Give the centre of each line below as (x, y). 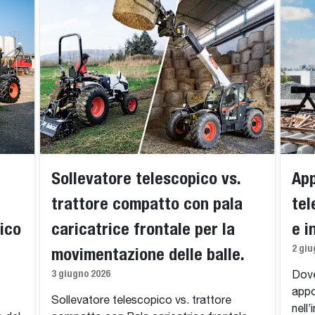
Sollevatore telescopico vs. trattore (141, 301)
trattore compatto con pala (147, 204)
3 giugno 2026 (81, 274)
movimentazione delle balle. (148, 254)
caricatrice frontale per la (143, 229)
